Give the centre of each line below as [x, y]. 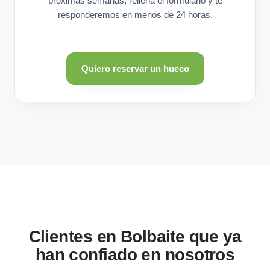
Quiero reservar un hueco [135, 68]
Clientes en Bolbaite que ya [135, 236]
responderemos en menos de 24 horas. [135, 14]
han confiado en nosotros [135, 254]
